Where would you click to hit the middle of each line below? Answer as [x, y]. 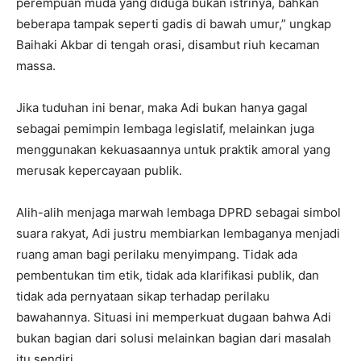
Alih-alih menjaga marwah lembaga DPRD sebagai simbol [178, 212]
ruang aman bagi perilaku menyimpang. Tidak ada [157, 254]
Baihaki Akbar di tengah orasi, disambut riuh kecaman [168, 44]
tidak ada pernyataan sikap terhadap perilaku [143, 296]
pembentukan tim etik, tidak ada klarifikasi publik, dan [168, 275]
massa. [36, 65]
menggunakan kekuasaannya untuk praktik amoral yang [173, 149]
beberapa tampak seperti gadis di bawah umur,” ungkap [174, 23]
